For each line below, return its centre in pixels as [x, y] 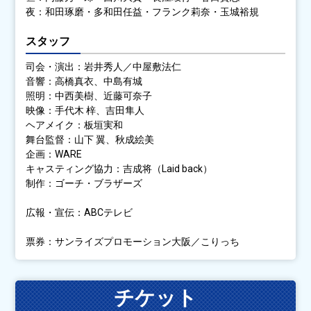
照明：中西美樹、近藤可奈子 [89, 95]
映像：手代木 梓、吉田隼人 [85, 110]
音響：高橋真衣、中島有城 [84, 81]
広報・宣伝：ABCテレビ [79, 212]
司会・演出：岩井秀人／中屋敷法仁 [104, 66]
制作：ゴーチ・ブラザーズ [84, 183]
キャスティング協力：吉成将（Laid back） [119, 168]
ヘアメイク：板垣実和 [75, 125]
